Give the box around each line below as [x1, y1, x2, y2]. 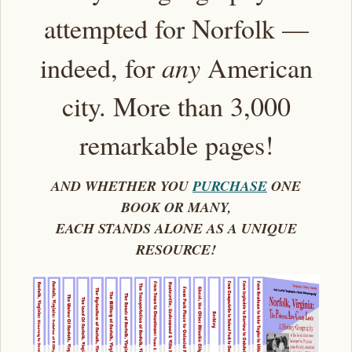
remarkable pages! [79, 126, 273, 163]
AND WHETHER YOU [51, 176, 192, 196]
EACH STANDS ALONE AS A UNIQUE [55, 218, 297, 239]
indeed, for [39, 49, 162, 86]
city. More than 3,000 [61, 88, 291, 125]
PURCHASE [192, 176, 267, 196]
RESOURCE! [136, 240, 216, 260]
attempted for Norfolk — [43, 10, 309, 47]
